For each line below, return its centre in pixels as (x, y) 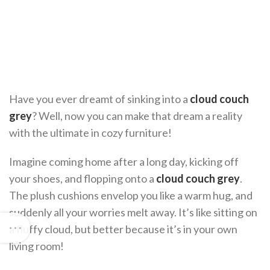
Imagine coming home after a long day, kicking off (124, 162)
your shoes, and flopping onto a (83, 178)
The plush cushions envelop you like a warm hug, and (131, 195)
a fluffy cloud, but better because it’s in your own (123, 229)
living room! (36, 246)
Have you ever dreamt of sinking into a (99, 99)
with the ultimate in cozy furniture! (90, 133)
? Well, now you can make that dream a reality (137, 116)
